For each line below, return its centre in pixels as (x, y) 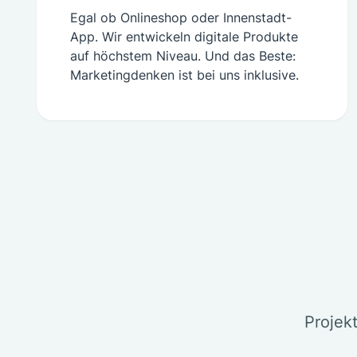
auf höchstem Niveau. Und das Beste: (183, 56)
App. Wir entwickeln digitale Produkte (184, 37)
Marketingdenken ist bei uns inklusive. (184, 75)
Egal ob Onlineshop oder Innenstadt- (181, 18)
